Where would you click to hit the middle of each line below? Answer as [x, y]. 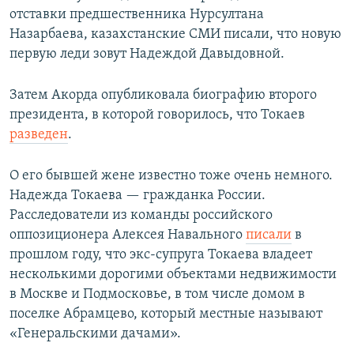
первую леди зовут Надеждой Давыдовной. [147, 55]
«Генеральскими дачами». [95, 334]
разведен [39, 135]
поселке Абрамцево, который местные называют [166, 314]
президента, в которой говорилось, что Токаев [157, 115]
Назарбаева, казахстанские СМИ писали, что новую [175, 35]
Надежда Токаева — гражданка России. [137, 196]
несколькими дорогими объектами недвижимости [173, 275]
